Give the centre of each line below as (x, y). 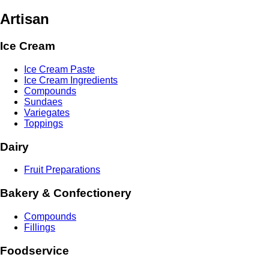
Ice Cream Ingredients (71, 80)
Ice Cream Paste (59, 69)
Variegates (47, 112)
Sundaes (43, 101)
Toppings (44, 123)
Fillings (40, 227)
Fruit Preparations (62, 170)
